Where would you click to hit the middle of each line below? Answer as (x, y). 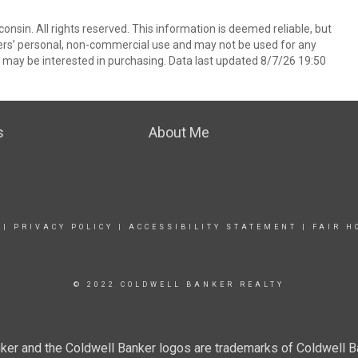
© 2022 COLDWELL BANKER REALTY (179, 284)
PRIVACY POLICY (63, 227)
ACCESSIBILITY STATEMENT (213, 227)
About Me (179, 132)
